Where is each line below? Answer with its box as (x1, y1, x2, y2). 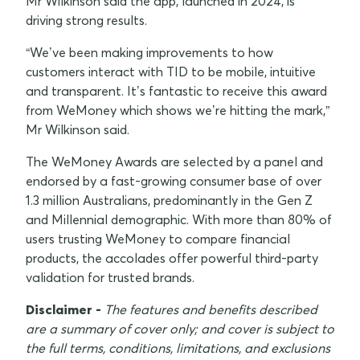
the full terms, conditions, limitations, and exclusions (26, 339, 330, 356)
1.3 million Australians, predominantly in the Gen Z (26, 191, 313, 208)
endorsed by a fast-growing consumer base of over (26, 172, 321, 189)
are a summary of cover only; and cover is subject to (26, 320, 334, 337)
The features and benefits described (104, 301, 317, 317)
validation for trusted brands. (26, 268, 194, 285)
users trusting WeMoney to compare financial (26, 230, 290, 247)
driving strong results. (26, 11, 147, 28)
